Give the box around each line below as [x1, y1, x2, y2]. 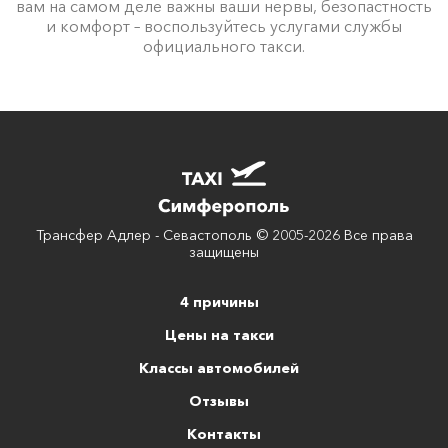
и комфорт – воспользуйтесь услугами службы [46, 15, 402, 36]
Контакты [187, 424, 261, 443]
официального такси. [143, 35, 305, 56]
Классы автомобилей [139, 358, 299, 377]
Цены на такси [164, 325, 274, 344]
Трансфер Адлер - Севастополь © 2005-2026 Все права [35, 225, 413, 244]
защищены [189, 242, 259, 261]
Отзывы [189, 391, 249, 410]
